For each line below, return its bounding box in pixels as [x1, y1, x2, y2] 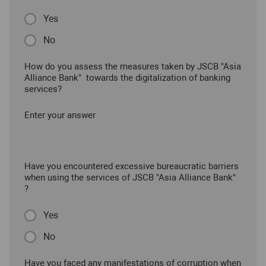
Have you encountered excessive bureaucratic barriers [24, 161, 239, 172]
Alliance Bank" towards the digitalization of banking [24, 72, 230, 84]
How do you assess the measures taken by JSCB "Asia [24, 61, 241, 72]
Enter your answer [24, 110, 96, 121]
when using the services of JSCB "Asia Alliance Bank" [24, 172, 236, 183]
